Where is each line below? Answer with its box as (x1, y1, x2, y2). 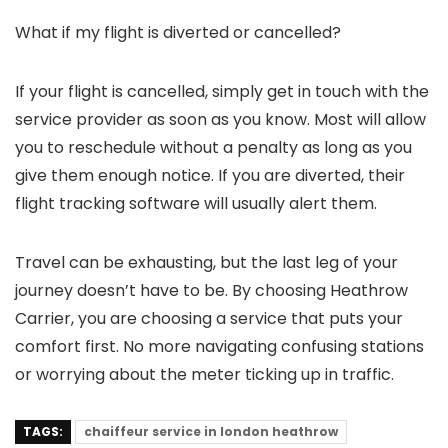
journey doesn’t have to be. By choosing (15, 279, 330, 303)
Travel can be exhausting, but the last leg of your (15, 251, 398, 275)
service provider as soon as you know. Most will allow (15, 108, 426, 132)
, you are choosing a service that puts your (71, 307, 403, 331)
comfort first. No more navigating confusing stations (15, 335, 424, 359)
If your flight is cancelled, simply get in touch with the (15, 80, 429, 104)
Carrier (15, 307, 71, 331)
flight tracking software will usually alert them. (15, 192, 377, 216)
